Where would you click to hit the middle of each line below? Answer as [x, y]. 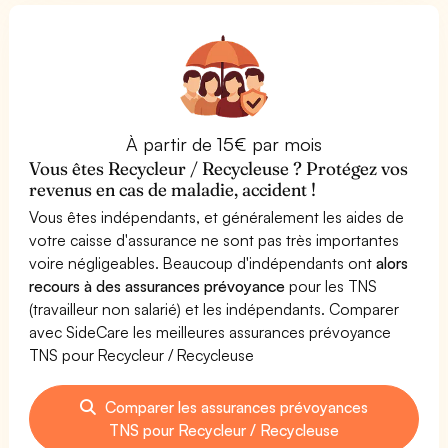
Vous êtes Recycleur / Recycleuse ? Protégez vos [219, 168]
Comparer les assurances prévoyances [234, 406]
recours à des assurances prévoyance [157, 285]
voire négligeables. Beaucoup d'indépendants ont [203, 262]
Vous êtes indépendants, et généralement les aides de [217, 216]
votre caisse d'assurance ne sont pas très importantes [214, 239]
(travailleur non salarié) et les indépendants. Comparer [214, 308]
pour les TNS [331, 285]
